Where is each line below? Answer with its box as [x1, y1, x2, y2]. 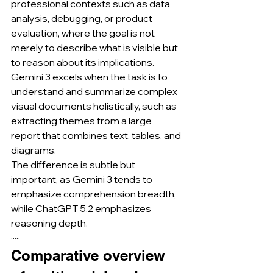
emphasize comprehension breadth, [11, 188, 178, 200]
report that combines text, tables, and [11, 129, 183, 141]
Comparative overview [11, 247, 169, 264]
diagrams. [11, 144, 56, 156]
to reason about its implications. [11, 56, 154, 68]
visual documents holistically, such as [11, 100, 179, 112]
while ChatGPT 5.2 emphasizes [11, 202, 153, 214]
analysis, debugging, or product [11, 12, 154, 24]
